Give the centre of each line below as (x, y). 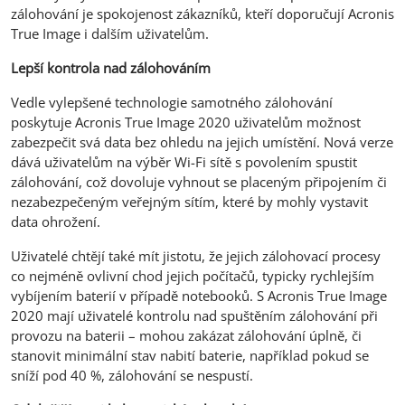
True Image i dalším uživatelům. (110, 33)
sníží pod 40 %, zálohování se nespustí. (132, 375)
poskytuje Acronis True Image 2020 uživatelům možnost (186, 122)
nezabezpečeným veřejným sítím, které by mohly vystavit (189, 201)
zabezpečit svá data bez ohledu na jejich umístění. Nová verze (202, 141)
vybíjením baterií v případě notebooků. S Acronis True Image (199, 295)
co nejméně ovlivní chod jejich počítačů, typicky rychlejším (193, 275)
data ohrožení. (56, 221)
